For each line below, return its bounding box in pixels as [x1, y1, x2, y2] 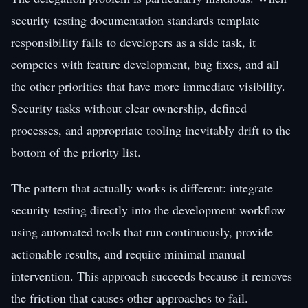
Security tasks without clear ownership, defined [11, 99, 247, 116]
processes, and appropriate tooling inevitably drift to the [11, 121, 291, 138]
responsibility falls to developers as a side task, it [11, 33, 256, 50]
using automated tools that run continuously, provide [11, 223, 273, 240]
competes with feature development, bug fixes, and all [11, 55, 279, 72]
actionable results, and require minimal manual [11, 245, 245, 262]
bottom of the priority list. [11, 143, 141, 160]
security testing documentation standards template [11, 11, 260, 28]
